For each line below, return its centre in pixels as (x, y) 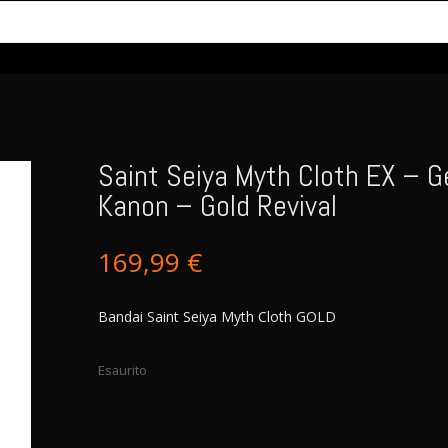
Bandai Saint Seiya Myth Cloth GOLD (216, 317)
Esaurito (122, 369)
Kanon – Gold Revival (217, 205)
